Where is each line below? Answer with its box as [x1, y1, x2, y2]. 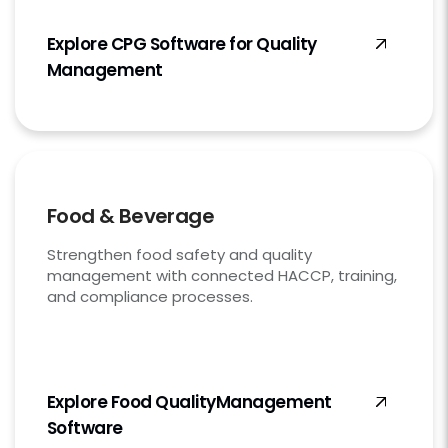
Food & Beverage [47, 202, 214, 231]
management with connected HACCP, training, [47, 265, 397, 287]
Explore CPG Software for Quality [47, 32, 317, 57]
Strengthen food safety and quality [47, 244, 312, 266]
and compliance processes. [47, 286, 253, 308]
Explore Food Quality [47, 390, 216, 415]
